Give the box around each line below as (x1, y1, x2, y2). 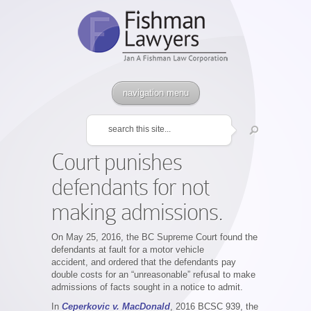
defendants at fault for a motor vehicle (51, 244, 204, 255)
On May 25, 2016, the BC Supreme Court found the (51, 232, 258, 242)
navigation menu (122, 87, 189, 98)
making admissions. (51, 199, 223, 225)
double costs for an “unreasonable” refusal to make (51, 269, 255, 280)
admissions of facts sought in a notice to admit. (51, 282, 243, 292)
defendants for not (51, 174, 209, 200)
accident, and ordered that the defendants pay (51, 257, 236, 267)
